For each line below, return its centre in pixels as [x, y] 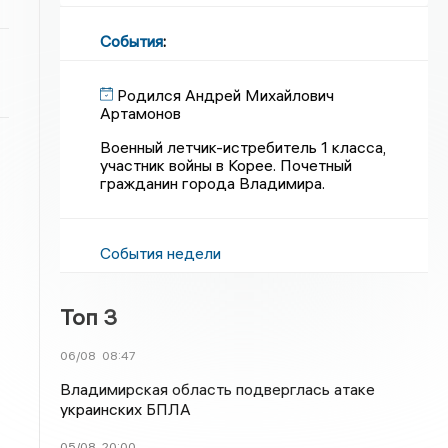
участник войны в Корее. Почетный [226, 165]
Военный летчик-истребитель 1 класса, [243, 147]
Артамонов [141, 113]
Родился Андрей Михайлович [226, 95]
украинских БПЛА [126, 409]
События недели [161, 253]
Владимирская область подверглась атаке [218, 389]
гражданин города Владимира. [213, 183]
